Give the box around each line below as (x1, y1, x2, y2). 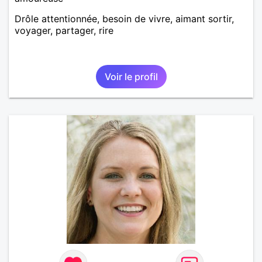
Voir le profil (104, 70, 158, 82)
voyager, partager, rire (15, 24, 113, 36)
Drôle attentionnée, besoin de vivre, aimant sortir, (15, 12, 234, 25)
